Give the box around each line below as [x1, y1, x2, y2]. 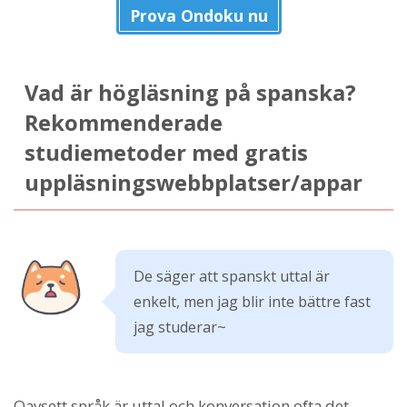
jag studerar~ [134, 316, 226, 337]
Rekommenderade [24, 107, 223, 137]
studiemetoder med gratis [24, 137, 308, 167]
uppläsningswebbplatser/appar [24, 167, 362, 197]
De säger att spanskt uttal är [134, 265, 330, 286]
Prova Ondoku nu [130, 5, 268, 27]
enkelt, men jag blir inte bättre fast [134, 291, 371, 312]
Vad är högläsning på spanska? [24, 77, 356, 107]
